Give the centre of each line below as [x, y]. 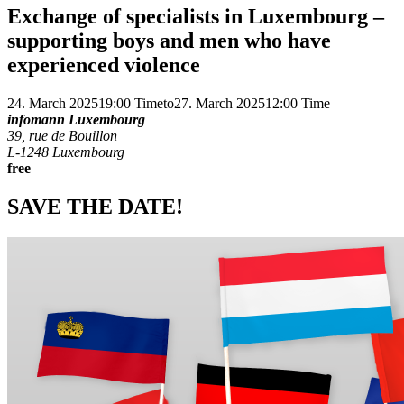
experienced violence [104, 64]
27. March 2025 [220, 103]
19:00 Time [131, 103]
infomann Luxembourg [76, 119]
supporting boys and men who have [169, 40]
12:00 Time [298, 103]
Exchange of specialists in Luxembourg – [196, 16]
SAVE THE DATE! [95, 206]
